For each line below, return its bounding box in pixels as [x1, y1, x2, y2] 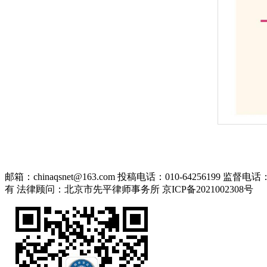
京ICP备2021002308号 [162, 184, 253, 194]
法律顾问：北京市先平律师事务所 [17, 184, 160, 194]
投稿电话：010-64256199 [117, 172, 221, 182]
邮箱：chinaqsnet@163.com [5, 172, 115, 182]
